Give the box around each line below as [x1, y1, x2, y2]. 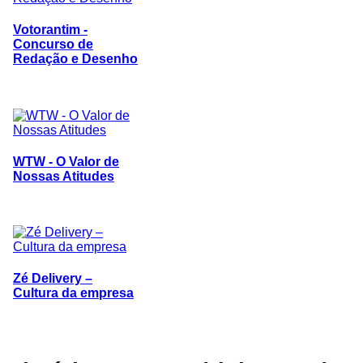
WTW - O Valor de [13, 154, 119, 169]
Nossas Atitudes [13, 169, 114, 183]
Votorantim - [13, 23, 88, 37]
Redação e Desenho [13, 52, 138, 66]
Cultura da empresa [13, 286, 134, 301]
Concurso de [13, 37, 93, 52]
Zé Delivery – [13, 271, 92, 286]
